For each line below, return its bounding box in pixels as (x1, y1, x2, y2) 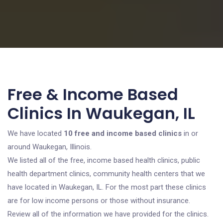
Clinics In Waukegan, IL (7, 102, 195, 124)
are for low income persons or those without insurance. (7, 196, 190, 205)
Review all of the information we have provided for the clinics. (7, 210, 209, 219)
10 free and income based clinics (64, 129, 182, 138)
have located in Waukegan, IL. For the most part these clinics (7, 183, 206, 192)
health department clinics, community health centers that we (7, 169, 205, 178)
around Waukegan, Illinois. (7, 142, 92, 151)
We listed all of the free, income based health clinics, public (7, 156, 200, 165)
